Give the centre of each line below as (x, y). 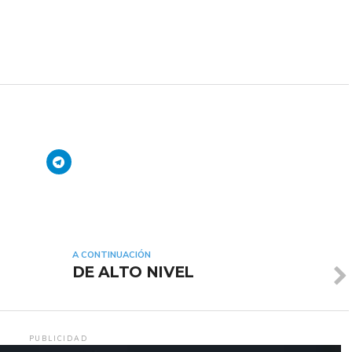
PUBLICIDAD (58, 338)
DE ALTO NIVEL (133, 271)
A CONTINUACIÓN (111, 254)
